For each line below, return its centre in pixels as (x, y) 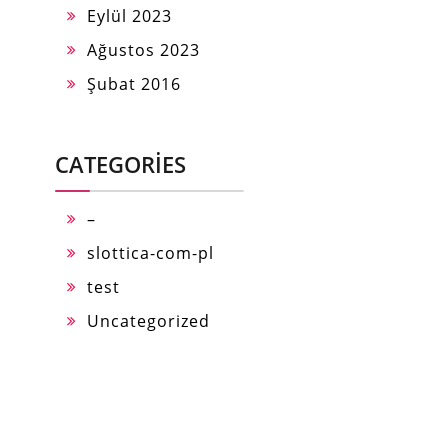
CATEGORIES (120, 164)
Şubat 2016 (134, 84)
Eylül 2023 (129, 16)
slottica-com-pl (150, 253)
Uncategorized (148, 321)
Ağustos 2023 (143, 50)
